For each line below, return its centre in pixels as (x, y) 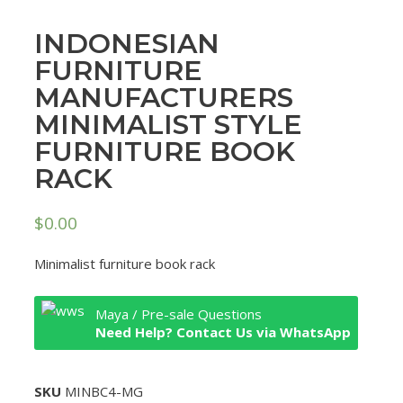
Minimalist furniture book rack (125, 263)
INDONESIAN (127, 43)
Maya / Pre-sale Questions (179, 313)
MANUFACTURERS (164, 97)
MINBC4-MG (104, 391)
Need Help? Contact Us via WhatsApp (223, 331)
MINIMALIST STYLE (168, 124)
